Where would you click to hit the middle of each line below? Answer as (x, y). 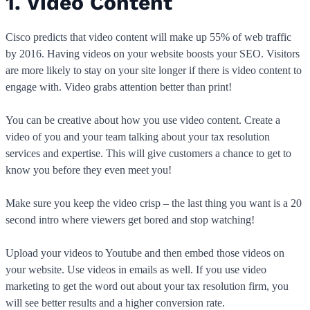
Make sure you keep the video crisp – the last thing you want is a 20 (154, 203)
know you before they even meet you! (89, 170)
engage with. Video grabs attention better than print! (119, 87)
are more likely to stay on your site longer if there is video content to (154, 71)
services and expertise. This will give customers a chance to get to (148, 154)
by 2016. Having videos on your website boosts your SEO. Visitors (153, 54)
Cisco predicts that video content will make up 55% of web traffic (148, 37)
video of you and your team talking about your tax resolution (138, 137)
